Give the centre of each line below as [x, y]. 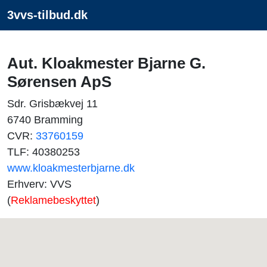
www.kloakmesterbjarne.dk [71, 168]
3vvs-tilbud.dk [47, 15]
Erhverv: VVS [39, 184]
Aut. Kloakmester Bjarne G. [106, 63]
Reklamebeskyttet [53, 200]
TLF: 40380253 [44, 152]
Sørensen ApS [59, 82]
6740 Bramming [45, 120]
